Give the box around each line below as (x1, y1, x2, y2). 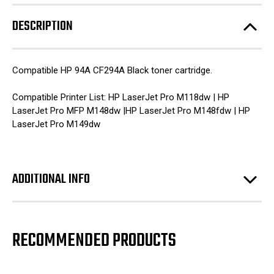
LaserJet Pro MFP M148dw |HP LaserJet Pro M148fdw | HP (12, 105, 250, 117)
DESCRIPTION (12, 16, 73, 37)
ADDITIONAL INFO (12, 169, 90, 190)
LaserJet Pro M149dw (12, 119, 100, 130)
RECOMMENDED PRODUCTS (12, 227, 176, 256)
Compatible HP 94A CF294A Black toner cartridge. (12, 64, 212, 76)
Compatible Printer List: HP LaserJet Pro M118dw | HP (12, 92, 229, 103)
